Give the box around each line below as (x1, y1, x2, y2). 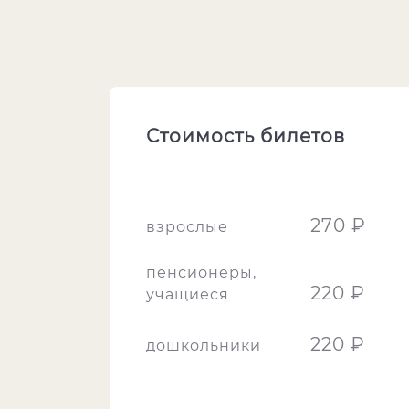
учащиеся (146, 286, 229, 303)
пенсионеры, (146, 264, 257, 281)
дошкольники (146, 337, 261, 354)
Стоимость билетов (146, 125, 345, 147)
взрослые (146, 218, 228, 236)
